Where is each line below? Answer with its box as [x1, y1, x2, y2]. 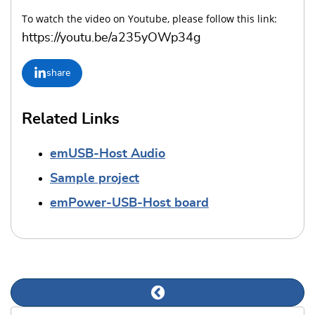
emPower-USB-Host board [50, 197, 209, 210]
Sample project [50, 172, 139, 186]
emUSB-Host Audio [50, 148, 165, 161]
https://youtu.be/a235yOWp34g [22, 32, 201, 45]
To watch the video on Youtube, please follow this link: [22, 12, 277, 26]
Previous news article [156, 294, 278, 307]
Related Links [22, 111, 120, 127]
